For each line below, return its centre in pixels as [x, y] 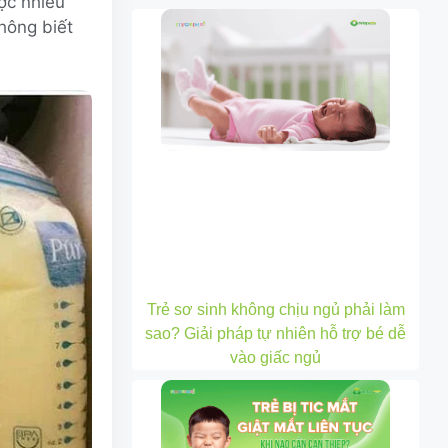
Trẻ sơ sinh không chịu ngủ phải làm [275, 310]
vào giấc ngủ [276, 358]
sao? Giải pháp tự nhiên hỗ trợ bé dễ [276, 334]
